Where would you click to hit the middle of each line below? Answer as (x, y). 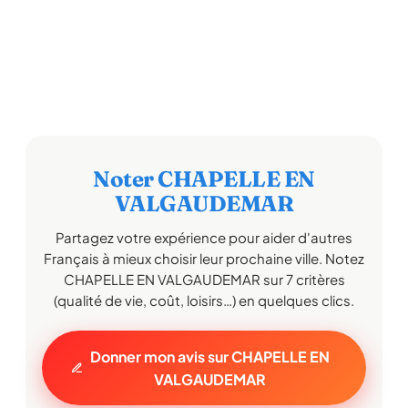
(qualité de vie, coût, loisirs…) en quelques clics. (204, 300)
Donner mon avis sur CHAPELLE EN (209, 357)
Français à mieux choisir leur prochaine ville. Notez (204, 258)
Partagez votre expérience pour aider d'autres (204, 237)
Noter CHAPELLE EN (204, 179)
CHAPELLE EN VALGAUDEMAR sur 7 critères (204, 279)
